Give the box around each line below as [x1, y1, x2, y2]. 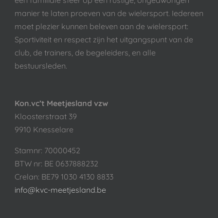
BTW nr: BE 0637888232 [15, 158, 98, 168]
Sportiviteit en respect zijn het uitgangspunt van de [15, 34, 193, 44]
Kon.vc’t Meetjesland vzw [15, 98, 108, 108]
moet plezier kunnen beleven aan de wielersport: [15, 21, 188, 31]
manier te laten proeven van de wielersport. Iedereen [15, 8, 203, 18]
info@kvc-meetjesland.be [15, 184, 106, 195]
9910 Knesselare [15, 124, 73, 134]
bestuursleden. [15, 60, 67, 71]
